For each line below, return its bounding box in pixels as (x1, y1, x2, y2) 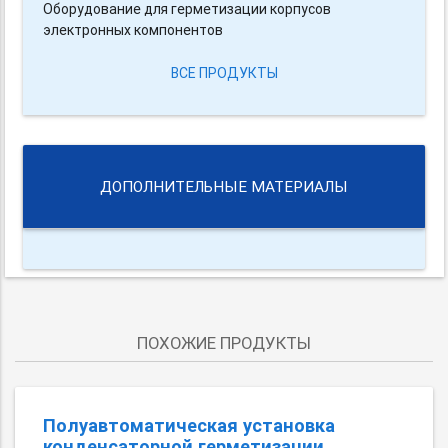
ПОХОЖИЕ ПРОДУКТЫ (137, 332, 311, 355)
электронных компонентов (43, 21, 224, 40)
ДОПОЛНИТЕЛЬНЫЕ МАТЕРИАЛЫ (100, 177, 348, 197)
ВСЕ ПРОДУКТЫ (170, 64, 278, 83)
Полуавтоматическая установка (43, 414, 335, 438)
